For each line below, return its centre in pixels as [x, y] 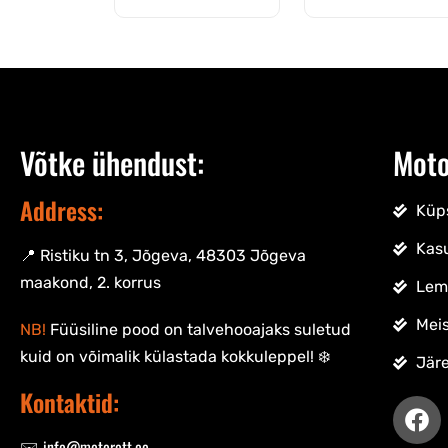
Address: [61, 210]
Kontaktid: [69, 402]
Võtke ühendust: [112, 163]
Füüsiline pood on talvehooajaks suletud [198, 330]
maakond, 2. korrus [90, 283]
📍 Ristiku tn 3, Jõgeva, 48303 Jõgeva [163, 256]
